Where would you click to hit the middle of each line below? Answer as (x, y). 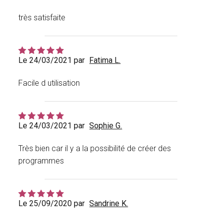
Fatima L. (105, 60)
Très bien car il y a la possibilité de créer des (95, 149)
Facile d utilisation (49, 83)
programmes (41, 161)
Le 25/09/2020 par (52, 204)
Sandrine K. (109, 204)
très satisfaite (42, 18)
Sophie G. (106, 126)
